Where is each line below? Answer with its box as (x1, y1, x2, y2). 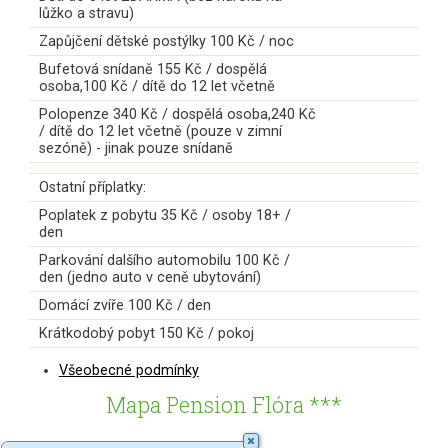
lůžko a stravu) (38, 4, 134, 22)
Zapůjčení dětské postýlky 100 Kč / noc (38, 32, 294, 50)
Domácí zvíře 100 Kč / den (38, 296, 211, 314)
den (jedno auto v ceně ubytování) (38, 268, 261, 286)
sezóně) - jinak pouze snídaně (38, 139, 233, 157)
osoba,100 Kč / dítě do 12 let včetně (38, 77, 275, 95)
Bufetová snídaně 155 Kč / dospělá (38, 60, 267, 78)
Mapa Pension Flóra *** (106, 390, 342, 420)
